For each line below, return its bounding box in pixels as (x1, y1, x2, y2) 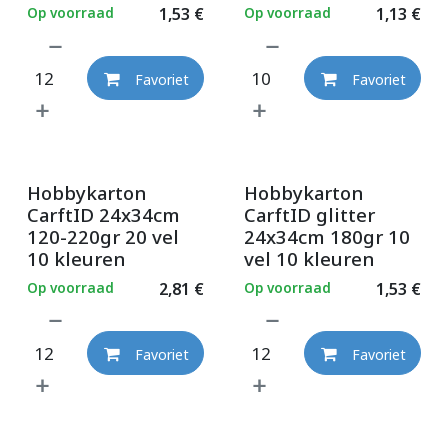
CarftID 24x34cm (27, 202, 180, 228)
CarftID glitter (243, 202, 375, 228)
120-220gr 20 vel (27, 224, 179, 250)
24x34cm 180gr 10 (243, 224, 410, 250)
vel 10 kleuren (243, 246, 374, 272)
